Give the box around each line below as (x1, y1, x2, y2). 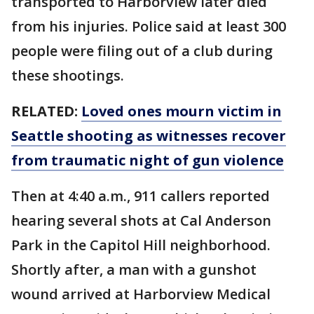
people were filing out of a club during (11, 41, 273, 60)
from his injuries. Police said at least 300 (11, 17, 286, 36)
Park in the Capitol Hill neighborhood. (11, 235, 271, 254)
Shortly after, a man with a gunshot (11, 260, 257, 279)
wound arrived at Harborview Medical (11, 285, 271, 303)
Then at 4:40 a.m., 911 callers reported (11, 186, 270, 205)
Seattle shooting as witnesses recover (11, 126, 286, 145)
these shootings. (11, 66, 128, 85)
